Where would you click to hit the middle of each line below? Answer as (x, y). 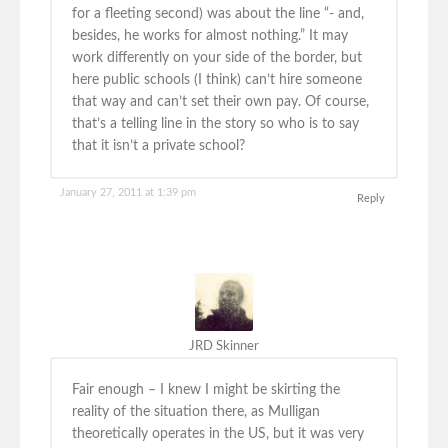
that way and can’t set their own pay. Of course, (220, 102)
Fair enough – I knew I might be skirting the (206, 390)
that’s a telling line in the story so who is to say (215, 124)
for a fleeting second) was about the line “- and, (218, 14)
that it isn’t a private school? (158, 146)
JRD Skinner (224, 347)
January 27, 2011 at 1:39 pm (128, 193)
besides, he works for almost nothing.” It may (210, 36)
